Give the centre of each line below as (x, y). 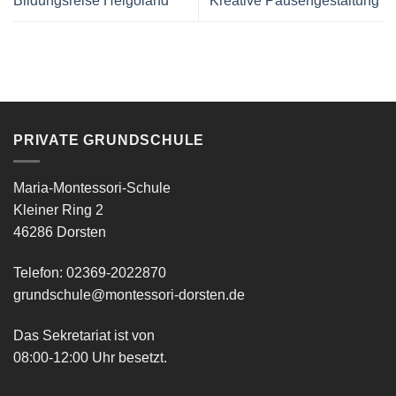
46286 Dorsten (60, 232)
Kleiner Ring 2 (58, 210)
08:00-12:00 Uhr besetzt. (90, 357)
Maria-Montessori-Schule (92, 188)
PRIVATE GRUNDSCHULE (109, 140)
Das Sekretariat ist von (84, 335)
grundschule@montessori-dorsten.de (129, 295)
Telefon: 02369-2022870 (90, 273)
